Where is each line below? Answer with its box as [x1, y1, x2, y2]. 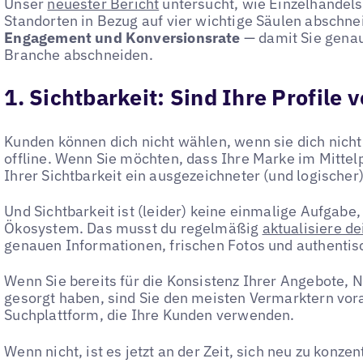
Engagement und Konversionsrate [4, 28, 241, 47]
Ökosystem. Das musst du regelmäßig [4, 218, 263, 237]
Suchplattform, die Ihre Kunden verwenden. [4, 305, 295, 325]
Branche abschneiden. [4, 45, 153, 64]
